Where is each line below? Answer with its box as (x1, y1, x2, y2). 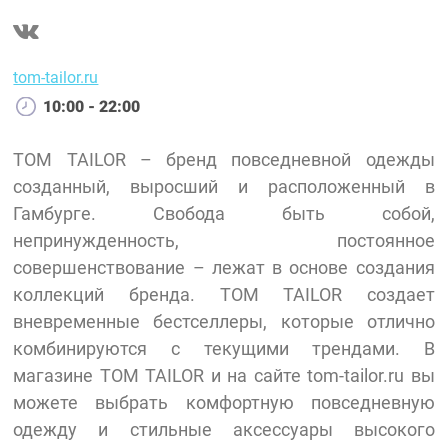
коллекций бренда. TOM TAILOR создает (13, 283, 435, 305)
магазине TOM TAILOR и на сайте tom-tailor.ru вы (13, 364, 435, 386)
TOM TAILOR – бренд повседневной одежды (13, 148, 435, 170)
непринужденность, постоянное (13, 229, 435, 251)
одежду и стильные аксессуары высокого (13, 418, 435, 440)
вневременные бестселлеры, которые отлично (13, 310, 435, 332)
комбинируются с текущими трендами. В (13, 337, 435, 359)
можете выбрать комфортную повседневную (13, 391, 435, 413)
